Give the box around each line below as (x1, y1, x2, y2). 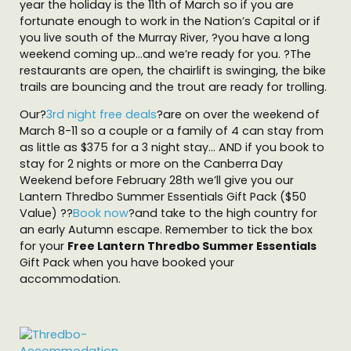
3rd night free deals (46, 107, 157, 123)
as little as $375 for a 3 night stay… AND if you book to (20, 139, 324, 156)
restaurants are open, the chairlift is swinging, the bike (20, 63, 326, 78)
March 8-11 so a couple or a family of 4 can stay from (20, 123, 324, 139)
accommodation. (20, 271, 121, 288)
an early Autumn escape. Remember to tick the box (20, 222, 313, 238)
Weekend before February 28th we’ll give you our (20, 172, 294, 189)
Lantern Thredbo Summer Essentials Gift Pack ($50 (20, 189, 306, 205)
